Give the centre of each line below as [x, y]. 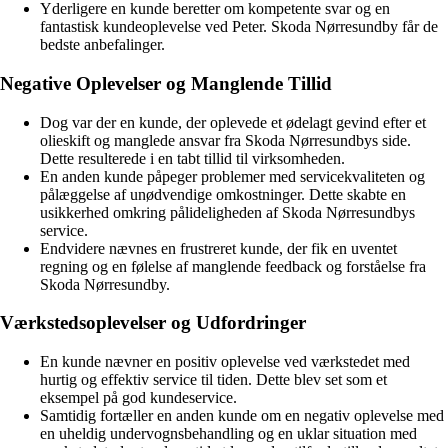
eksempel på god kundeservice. [138, 398]
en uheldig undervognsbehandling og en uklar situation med [228, 434]
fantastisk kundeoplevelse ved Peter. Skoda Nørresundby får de [239, 27]
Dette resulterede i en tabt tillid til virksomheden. [192, 158]
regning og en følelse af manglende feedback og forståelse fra [233, 266]
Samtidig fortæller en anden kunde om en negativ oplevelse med [242, 416]
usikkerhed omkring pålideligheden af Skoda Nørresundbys [227, 212]
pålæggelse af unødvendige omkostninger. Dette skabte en [223, 194]
